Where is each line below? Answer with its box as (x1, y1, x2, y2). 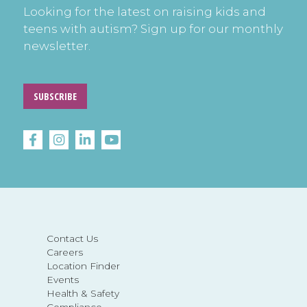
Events (46, 274, 79, 286)
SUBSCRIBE (34, 90, 77, 103)
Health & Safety (46, 288, 119, 299)
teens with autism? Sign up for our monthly (23, 21, 283, 36)
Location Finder (46, 260, 120, 272)
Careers (46, 247, 83, 258)
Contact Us (46, 233, 98, 245)
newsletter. (23, 38, 90, 53)
